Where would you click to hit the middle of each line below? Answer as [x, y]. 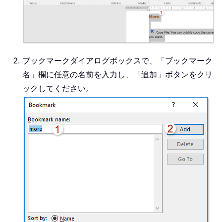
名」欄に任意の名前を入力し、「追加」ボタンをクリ [117, 75]
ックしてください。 [58, 88]
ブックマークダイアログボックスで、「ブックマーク [117, 61]
